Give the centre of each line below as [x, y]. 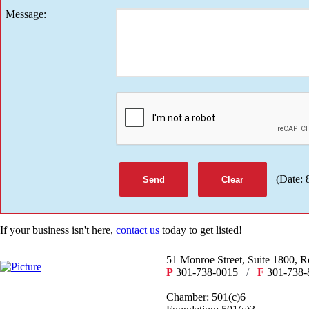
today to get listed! [201, 230]
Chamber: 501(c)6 [207, 297]
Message [24, 14]
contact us [138, 230]
